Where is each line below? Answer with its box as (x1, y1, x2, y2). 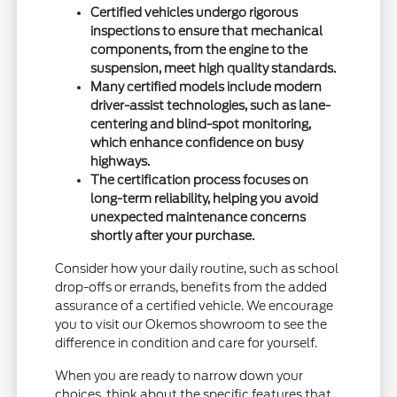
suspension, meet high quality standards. (90, 61, 337, 76)
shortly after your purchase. (90, 229, 255, 244)
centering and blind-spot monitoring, (90, 117, 312, 132)
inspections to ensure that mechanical (90, 24, 323, 39)
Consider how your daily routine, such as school (55, 261, 339, 276)
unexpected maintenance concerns (90, 210, 307, 225)
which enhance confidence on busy (90, 136, 304, 151)
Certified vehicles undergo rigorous (90, 5, 299, 20)
